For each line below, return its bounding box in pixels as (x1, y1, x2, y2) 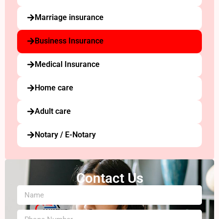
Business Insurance (35, 36, 104, 45)
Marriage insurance (35, 13, 104, 22)
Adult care (35, 107, 71, 116)
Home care (35, 83, 73, 92)
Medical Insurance (35, 60, 100, 69)
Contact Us (76, 170, 143, 186)
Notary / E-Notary (35, 130, 96, 139)
